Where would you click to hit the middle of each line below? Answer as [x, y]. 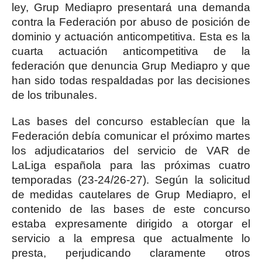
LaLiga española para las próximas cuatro [131, 165]
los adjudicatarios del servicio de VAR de [131, 151]
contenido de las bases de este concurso [131, 209]
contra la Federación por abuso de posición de [131, 22]
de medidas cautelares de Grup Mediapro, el [131, 194]
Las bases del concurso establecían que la [131, 121]
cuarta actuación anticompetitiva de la [131, 51]
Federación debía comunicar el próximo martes [131, 136]
